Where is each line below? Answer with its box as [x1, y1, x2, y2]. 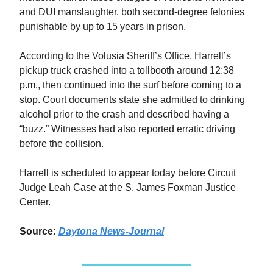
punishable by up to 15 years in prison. [19, 21, 186, 32]
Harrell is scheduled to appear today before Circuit [19, 167, 236, 178]
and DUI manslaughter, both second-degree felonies [19, 6, 244, 17]
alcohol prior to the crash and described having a [19, 108, 229, 119]
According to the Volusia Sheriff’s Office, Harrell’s [19, 50, 231, 61]
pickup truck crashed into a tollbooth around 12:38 [19, 65, 234, 76]
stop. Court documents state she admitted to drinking [19, 94, 245, 105]
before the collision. [19, 138, 104, 149]
